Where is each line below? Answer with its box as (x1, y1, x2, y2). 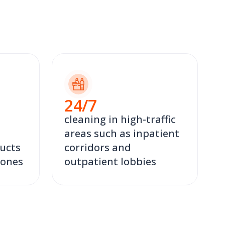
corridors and (64, 141, 131, 155)
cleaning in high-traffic (64, 113, 176, 127)
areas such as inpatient (64, 127, 179, 141)
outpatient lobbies (64, 155, 156, 169)
